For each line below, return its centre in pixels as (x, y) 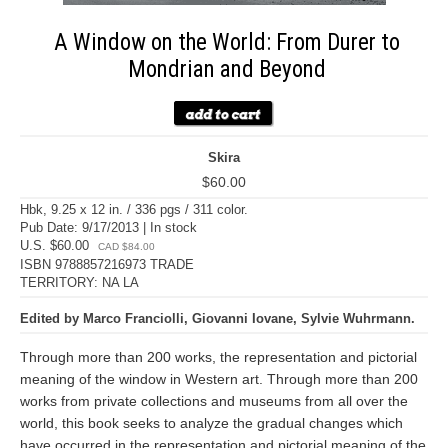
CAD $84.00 (126, 246)
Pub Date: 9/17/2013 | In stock (108, 227)
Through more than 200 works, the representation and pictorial (218, 357)
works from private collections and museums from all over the (214, 401)
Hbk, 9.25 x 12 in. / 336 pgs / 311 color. (134, 209)
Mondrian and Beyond (227, 69)
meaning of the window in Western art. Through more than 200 (219, 379)
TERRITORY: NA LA (79, 282)
